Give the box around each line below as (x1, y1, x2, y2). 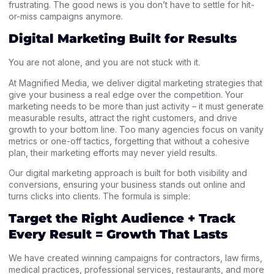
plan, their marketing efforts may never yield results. (9, 147, 217, 158)
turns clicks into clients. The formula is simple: (9, 190, 190, 201)
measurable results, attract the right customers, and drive (9, 112, 237, 123)
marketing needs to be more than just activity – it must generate (9, 100, 264, 111)
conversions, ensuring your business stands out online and (9, 179, 245, 190)
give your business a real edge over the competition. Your (9, 89, 243, 100)
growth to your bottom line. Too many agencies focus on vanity (9, 124, 264, 135)
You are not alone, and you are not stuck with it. (9, 57, 200, 68)
